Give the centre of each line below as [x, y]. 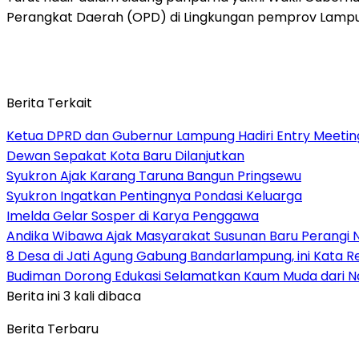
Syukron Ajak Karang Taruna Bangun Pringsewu [154, 175]
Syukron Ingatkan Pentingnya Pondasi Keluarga [154, 196]
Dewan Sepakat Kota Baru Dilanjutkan [125, 155]
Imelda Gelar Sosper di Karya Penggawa [133, 216]
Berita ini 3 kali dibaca [74, 296]
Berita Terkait [49, 103]
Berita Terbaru [52, 329]
